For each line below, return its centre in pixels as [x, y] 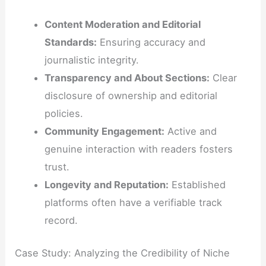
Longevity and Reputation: [106, 184]
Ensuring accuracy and [151, 42]
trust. [57, 167]
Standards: [70, 42]
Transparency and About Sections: [127, 77]
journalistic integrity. [91, 60]
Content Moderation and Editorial [122, 24]
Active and [190, 131]
